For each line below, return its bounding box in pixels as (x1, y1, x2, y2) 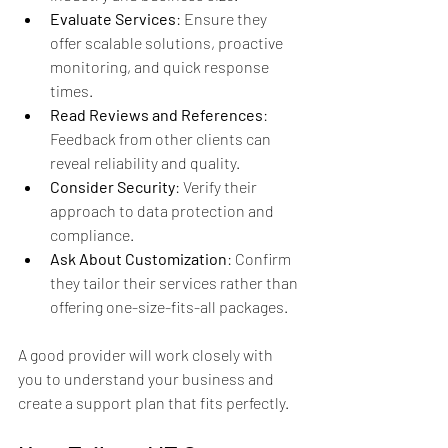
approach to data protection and (50, 201, 277, 221)
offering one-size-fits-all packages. (50, 297, 288, 317)
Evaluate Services (50, 9, 176, 29)
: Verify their (175, 177, 260, 197)
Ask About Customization (50, 249, 227, 269)
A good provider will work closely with (18, 345, 276, 365)
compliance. (50, 225, 134, 245)
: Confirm (227, 249, 294, 269)
